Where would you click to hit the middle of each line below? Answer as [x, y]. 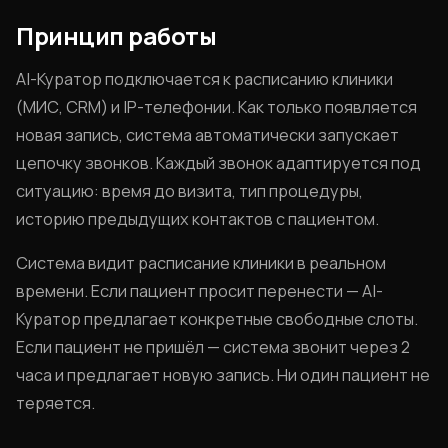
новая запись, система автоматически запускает [207, 135]
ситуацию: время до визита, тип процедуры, [189, 191]
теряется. [55, 403]
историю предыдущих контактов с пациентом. [197, 219]
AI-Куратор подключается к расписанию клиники [204, 79]
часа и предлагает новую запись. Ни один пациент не [223, 375]
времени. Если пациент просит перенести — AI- [199, 291]
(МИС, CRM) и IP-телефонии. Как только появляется [216, 107]
